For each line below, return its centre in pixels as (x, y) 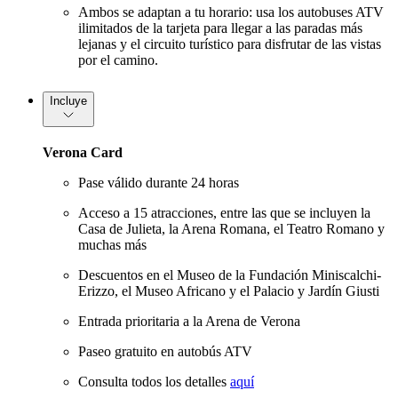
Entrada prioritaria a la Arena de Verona (189, 322)
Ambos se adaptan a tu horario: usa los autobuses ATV (231, 12)
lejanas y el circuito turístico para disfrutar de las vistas (230, 44)
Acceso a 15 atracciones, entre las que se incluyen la (224, 213)
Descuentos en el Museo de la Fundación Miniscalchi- (230, 275)
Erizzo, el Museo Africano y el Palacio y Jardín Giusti (229, 291)
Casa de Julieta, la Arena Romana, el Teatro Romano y (231, 229)
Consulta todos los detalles (154, 382)
